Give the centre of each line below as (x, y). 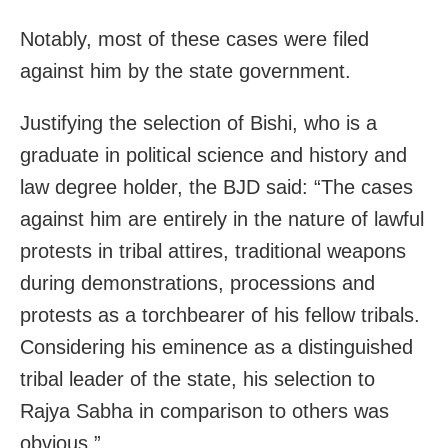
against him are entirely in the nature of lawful (222, 218)
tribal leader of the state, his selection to (197, 378)
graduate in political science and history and (213, 154)
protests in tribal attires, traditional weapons (213, 250)
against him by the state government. (185, 70)
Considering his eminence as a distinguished (216, 346)
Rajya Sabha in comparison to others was (204, 410)
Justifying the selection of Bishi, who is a (198, 122)
